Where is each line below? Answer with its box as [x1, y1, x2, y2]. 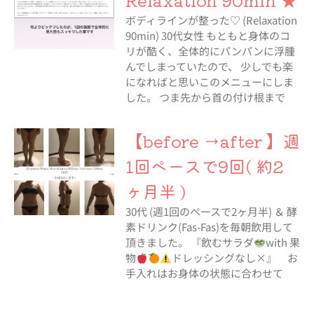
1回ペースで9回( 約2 [125, 153, 284, 178]
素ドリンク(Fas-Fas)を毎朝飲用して [125, 219, 293, 234]
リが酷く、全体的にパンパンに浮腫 [125, 43, 295, 58]
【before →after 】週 [125, 128, 300, 153]
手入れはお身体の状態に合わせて [125, 266, 283, 280]
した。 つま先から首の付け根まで [125, 90, 285, 104]
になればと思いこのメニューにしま [125, 74, 294, 89]
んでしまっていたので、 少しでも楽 [125, 59, 293, 74]
